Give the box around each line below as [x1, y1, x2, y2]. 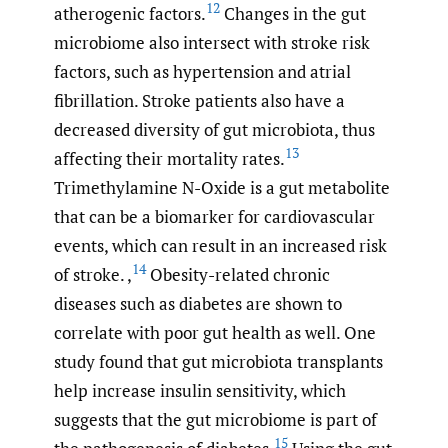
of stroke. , [54, 262, 132, 286]
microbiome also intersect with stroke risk [54, 30, 370, 54]
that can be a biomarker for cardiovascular [54, 204, 375, 228]
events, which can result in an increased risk [54, 233, 387, 257]
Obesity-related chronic [146, 262, 330, 286]
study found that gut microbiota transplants [54, 349, 383, 373]
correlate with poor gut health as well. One [54, 320, 376, 344]
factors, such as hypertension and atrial [54, 59, 351, 83]
